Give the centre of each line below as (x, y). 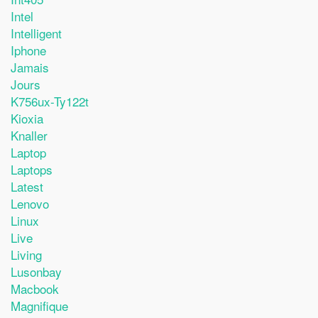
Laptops (32, 169)
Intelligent (36, 33)
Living (26, 254)
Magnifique (39, 305)
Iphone (28, 50)
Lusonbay (36, 271)
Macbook (35, 288)
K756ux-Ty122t (50, 101)
